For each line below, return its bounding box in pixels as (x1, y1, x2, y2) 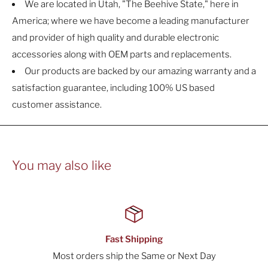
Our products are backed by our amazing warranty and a (25, 66, 256, 77)
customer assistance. (12, 99, 102, 111)
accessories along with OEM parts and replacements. (12, 49, 232, 60)
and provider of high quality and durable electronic (12, 32, 219, 44)
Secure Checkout (161, 234, 235, 245)
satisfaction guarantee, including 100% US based (12, 83, 215, 94)
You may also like (12, 158, 111, 173)
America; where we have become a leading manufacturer (12, 16, 249, 27)
